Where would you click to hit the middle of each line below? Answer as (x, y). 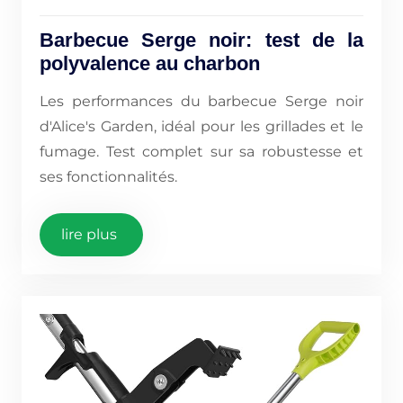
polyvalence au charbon (150, 63)
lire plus (89, 234)
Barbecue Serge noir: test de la (201, 40)
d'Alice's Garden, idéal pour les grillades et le (201, 126)
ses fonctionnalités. (108, 177)
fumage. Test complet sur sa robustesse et (201, 152)
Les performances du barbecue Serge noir (201, 101)
